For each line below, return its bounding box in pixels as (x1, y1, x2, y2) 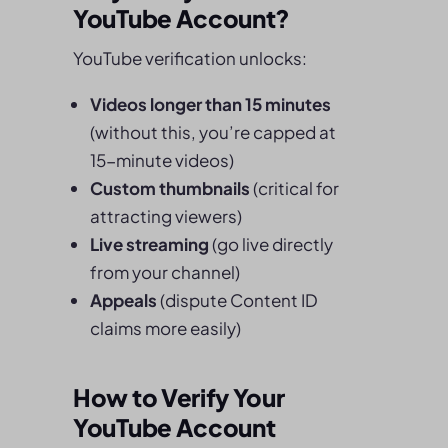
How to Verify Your (73, 382, 285, 412)
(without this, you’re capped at (90, 121, 336, 143)
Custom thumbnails (90, 177, 250, 199)
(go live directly (209, 233, 333, 255)
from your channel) (90, 261, 240, 283)
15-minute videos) (90, 149, 234, 171)
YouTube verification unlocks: (73, 47, 307, 69)
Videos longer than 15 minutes (90, 93, 331, 115)
